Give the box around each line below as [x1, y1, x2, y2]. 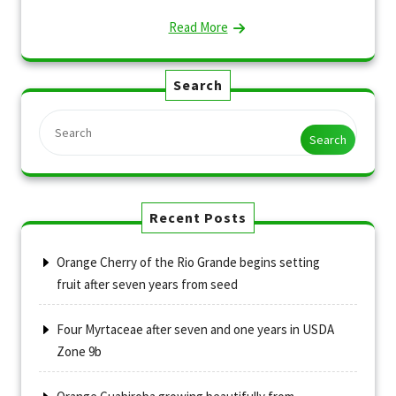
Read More [168, 19, 228, 35]
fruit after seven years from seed [57, 276, 238, 293]
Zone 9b [57, 343, 102, 360]
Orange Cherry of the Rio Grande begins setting [57, 254, 320, 270]
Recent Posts [149, 209, 247, 226]
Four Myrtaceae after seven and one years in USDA [57, 321, 334, 338]
